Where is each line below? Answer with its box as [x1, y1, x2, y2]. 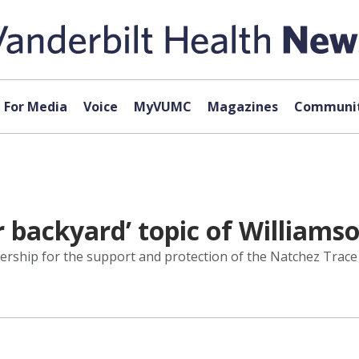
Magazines [207, 98, 278, 115]
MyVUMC [133, 98, 192, 115]
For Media [3, 98, 67, 115]
